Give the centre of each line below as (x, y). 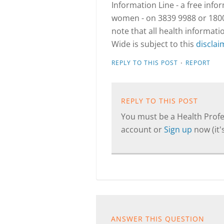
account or (142, 129)
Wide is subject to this (154, 44)
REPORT (198, 63)
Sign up (179, 129)
